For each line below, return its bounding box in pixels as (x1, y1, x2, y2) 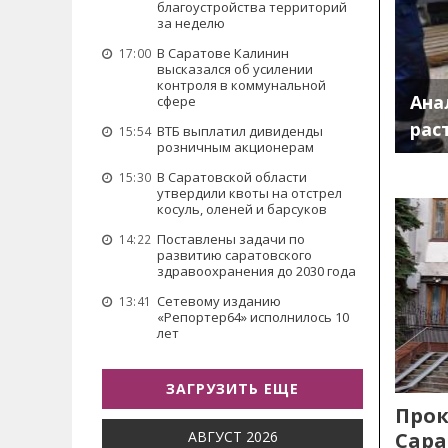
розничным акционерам (157, 138, 314, 156)
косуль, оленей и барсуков (157, 200, 327, 218)
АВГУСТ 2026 (187, 427, 278, 446)
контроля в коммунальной (157, 76, 326, 94)
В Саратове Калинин (157, 44, 289, 62)
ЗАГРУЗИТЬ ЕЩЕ (166, 379, 299, 398)
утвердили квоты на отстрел (157, 184, 342, 202)
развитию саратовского (157, 246, 312, 264)
